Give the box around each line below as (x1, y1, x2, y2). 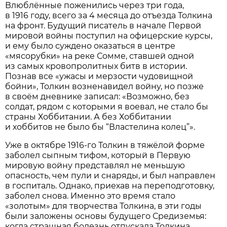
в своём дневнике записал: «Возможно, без (5, 91, 190, 101)
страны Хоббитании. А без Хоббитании (5, 111, 172, 122)
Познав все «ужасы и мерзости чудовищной (5, 71, 194, 81)
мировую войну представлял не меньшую (5, 160, 185, 170)
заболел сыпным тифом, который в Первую (5, 150, 191, 160)
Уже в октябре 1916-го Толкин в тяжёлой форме (5, 140, 205, 150)
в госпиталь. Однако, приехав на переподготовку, (5, 180, 215, 191)
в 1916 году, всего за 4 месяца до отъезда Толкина (5, 10, 213, 20)
